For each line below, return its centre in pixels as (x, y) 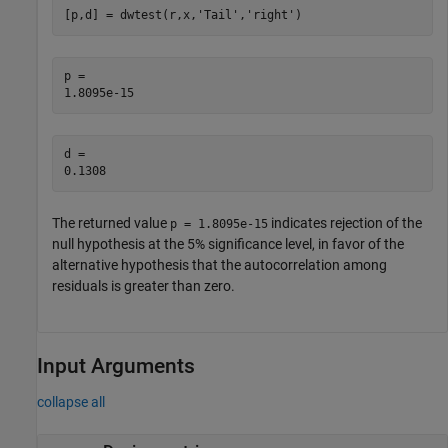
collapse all (71, 401)
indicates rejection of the (345, 222)
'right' (270, 15)
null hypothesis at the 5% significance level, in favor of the (228, 243)
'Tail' (217, 15)
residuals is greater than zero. (143, 285)
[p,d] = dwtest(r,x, (130, 15)
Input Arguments (116, 365)
